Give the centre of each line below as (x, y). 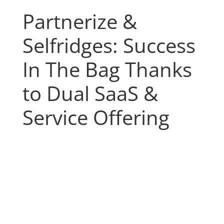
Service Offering (96, 117)
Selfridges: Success (109, 45)
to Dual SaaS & (90, 93)
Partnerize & (79, 21)
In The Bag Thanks (107, 69)
